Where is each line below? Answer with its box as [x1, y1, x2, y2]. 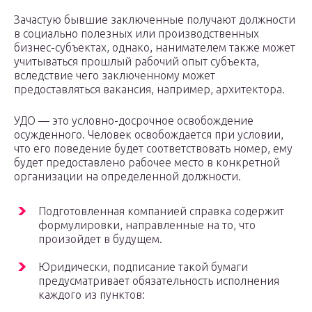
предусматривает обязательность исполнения [38, 274, 279, 288]
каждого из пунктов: [38, 288, 145, 302]
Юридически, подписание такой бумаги [38, 260, 248, 274]
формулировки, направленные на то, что [38, 219, 256, 232]
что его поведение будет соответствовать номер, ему [14, 142, 292, 155]
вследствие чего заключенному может [14, 69, 215, 82]
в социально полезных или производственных [14, 27, 259, 40]
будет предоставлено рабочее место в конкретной [14, 156, 280, 169]
